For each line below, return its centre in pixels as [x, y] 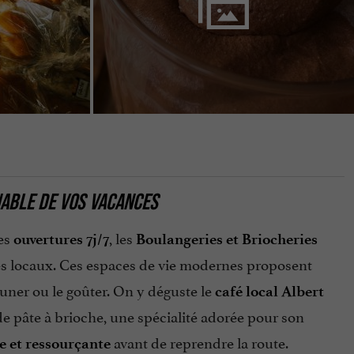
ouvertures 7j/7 [61, 239]
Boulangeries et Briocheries [226, 239]
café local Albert [269, 292]
